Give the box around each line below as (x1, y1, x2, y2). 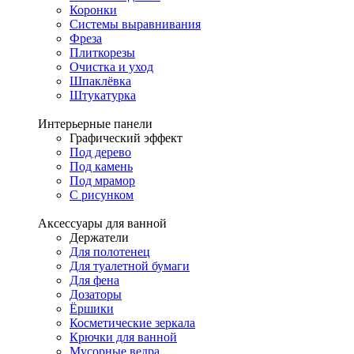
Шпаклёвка (70, 74, 131, 88)
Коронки (70, 3, 117, 17)
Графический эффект (70, 131, 183, 145)
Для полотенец (70, 245, 150, 258)
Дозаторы (70, 288, 122, 301)
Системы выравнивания (70, 17, 201, 31)
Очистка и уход (70, 60, 153, 73)
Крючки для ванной (70, 330, 177, 344)
